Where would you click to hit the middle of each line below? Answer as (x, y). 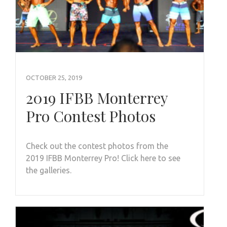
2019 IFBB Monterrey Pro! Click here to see (103, 158)
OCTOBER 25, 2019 (54, 78)
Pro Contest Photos (91, 116)
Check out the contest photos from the (97, 146)
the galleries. (49, 171)
